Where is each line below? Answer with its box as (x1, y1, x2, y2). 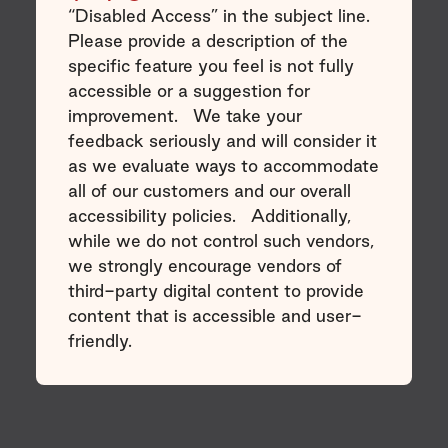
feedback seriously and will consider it (67, 130, 377, 150)
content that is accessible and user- (67, 305, 362, 325)
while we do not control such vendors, (67, 230, 374, 250)
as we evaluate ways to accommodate (67, 155, 379, 175)
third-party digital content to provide (67, 280, 364, 300)
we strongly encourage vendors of (67, 255, 342, 275)
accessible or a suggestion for (67, 80, 310, 100)
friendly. (67, 330, 142, 350)
